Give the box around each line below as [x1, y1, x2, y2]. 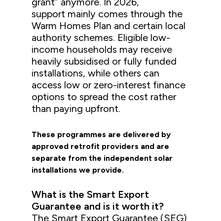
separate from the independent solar [32, 153, 173, 163]
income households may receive [32, 43, 173, 56]
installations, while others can [32, 67, 160, 79]
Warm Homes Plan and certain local [32, 20, 186, 32]
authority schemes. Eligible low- [32, 32, 171, 44]
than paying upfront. [32, 103, 121, 115]
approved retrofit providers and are [32, 142, 170, 151]
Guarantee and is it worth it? [32, 200, 164, 213]
